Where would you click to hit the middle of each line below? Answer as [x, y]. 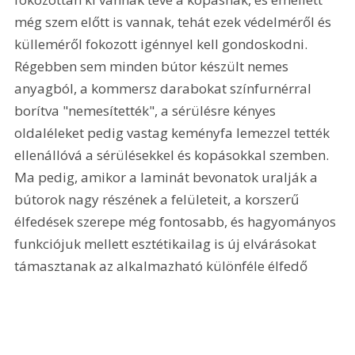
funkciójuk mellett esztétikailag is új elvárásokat [167, 243]
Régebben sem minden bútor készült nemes [153, 66]
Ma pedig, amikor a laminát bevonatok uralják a [168, 177]
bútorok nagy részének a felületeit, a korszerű [158, 199]
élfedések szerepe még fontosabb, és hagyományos [177, 221]
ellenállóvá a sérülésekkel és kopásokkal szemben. [174, 155]
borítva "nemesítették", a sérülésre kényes [147, 110]
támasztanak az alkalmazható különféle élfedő [163, 265]
